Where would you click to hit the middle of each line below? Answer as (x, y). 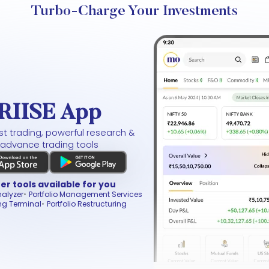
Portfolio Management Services (86, 194)
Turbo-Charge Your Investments (134, 11)
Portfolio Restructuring (86, 204)
